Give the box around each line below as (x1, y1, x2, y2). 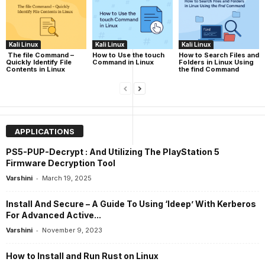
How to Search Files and (178, 51, 259, 60)
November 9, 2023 (42, 226, 102, 235)
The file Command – (6, 51, 74, 60)
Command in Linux (92, 58, 154, 67)
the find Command (178, 65, 239, 74)
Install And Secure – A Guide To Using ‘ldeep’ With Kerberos (6, 199, 256, 209)
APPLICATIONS (15, 127, 75, 137)
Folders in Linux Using (178, 58, 254, 67)
